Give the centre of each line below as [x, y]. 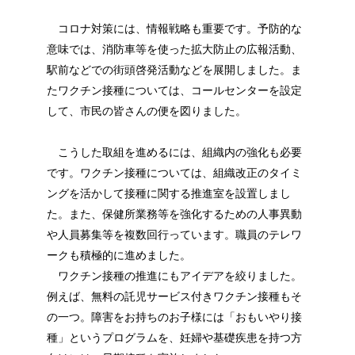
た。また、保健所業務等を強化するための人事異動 [174, 214]
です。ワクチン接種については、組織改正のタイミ [174, 172]
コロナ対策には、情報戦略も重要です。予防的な [174, 28]
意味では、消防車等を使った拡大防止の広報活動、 [174, 49]
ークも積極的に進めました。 [118, 255]
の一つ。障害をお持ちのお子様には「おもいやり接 [174, 317]
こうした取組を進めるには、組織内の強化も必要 [174, 152]
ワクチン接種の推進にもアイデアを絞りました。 [174, 275]
